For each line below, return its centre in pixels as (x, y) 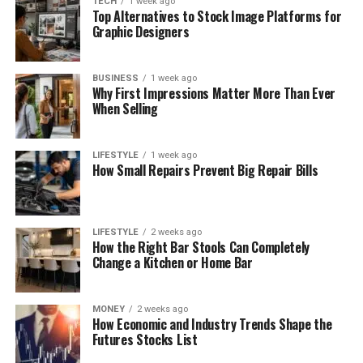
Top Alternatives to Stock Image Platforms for (217, 17)
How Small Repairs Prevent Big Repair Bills (205, 171)
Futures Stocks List (145, 340)
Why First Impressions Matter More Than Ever (214, 94)
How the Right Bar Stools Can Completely (201, 248)
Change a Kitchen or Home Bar (172, 263)
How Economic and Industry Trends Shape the (212, 325)
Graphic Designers (141, 32)
